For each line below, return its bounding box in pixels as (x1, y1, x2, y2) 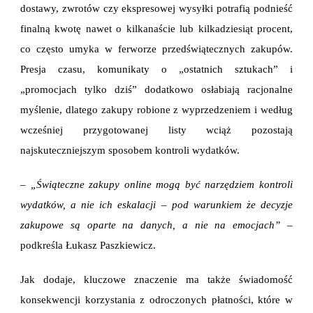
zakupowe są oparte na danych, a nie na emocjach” (20, 219, 281, 231)
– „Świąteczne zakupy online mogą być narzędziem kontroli (20, 178, 293, 190)
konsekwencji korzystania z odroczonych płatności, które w (20, 293, 293, 305)
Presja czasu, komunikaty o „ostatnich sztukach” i (20, 63, 293, 75)
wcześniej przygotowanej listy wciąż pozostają (20, 124, 293, 136)
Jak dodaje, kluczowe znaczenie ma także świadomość (20, 273, 293, 285)
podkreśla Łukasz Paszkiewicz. (20, 239, 156, 251)
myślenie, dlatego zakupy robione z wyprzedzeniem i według (20, 103, 293, 115)
